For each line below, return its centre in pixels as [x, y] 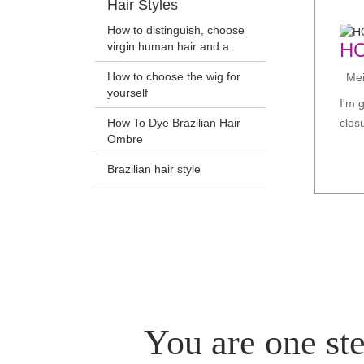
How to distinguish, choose [176, 30]
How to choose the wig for [174, 77]
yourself [128, 93]
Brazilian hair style [154, 169]
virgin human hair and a [168, 47]
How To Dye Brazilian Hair [174, 123]
